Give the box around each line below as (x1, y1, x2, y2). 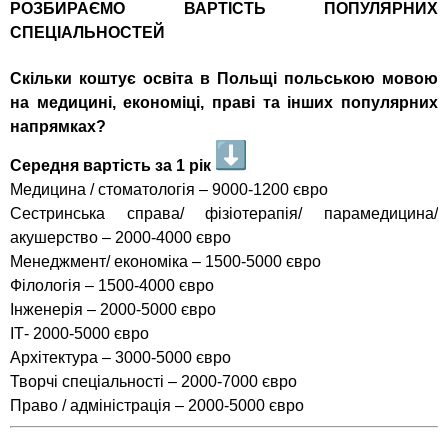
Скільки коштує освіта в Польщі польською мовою (10, 69, 438, 87)
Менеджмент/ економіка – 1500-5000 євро (10, 252, 321, 270)
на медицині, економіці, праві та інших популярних (10, 93, 438, 111)
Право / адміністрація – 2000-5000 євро (10, 396, 304, 414)
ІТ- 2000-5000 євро (10, 324, 149, 342)
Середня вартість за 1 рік (10, 156, 215, 174)
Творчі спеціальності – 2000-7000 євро (10, 372, 297, 390)
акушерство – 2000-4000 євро (10, 228, 231, 246)
